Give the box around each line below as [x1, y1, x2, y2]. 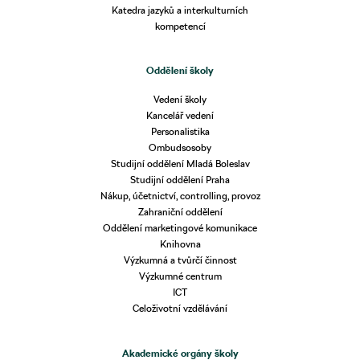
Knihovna [159, 238, 201, 251]
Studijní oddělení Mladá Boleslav [110, 157, 250, 170]
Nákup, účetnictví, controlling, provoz [100, 190, 260, 202]
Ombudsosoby [149, 141, 211, 154]
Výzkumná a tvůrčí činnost [123, 254, 237, 267]
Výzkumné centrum [138, 270, 222, 283]
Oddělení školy [146, 63, 214, 76]
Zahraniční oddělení [137, 206, 223, 219]
